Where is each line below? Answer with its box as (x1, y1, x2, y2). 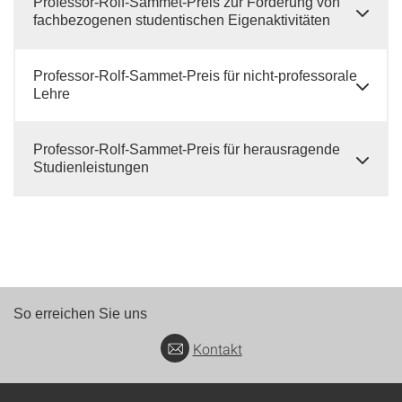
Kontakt (192, 339, 242, 359)
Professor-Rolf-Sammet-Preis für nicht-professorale (33, 68, 357, 83)
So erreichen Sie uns (13, 306, 147, 321)
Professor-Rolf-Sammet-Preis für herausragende (33, 142, 340, 157)
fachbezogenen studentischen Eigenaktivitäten (33, 13, 330, 28)
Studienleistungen (33, 160, 149, 175)
